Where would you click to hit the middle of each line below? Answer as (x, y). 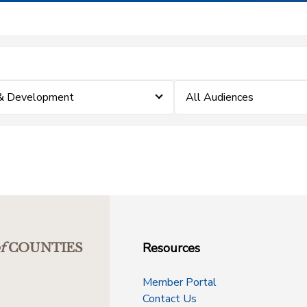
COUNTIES (46, 248)
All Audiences (219, 97)
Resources (171, 248)
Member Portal (180, 282)
